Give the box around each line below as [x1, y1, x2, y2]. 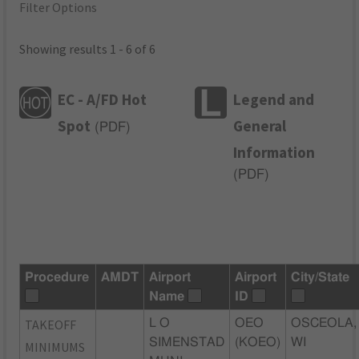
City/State [291, 270, 350, 284]
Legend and [233, 89, 315, 109]
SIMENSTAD [149, 335, 225, 349]
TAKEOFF [25, 316, 77, 333]
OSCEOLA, [291, 316, 357, 329]
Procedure [25, 270, 90, 284]
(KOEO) [235, 335, 281, 349]
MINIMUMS [25, 338, 86, 355]
